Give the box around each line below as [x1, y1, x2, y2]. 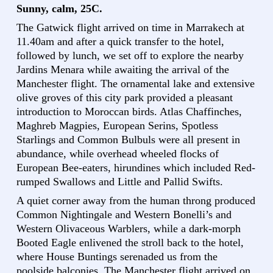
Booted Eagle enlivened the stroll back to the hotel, [16, 236, 244, 249]
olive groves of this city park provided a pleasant [16, 91, 233, 104]
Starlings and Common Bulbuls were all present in [16, 133, 240, 146]
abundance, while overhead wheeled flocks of [16, 147, 219, 160]
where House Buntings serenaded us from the [16, 250, 218, 263]
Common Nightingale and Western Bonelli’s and [16, 208, 232, 221]
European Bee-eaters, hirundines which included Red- [16, 161, 255, 174]
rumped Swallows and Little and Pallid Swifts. [16, 175, 223, 188]
